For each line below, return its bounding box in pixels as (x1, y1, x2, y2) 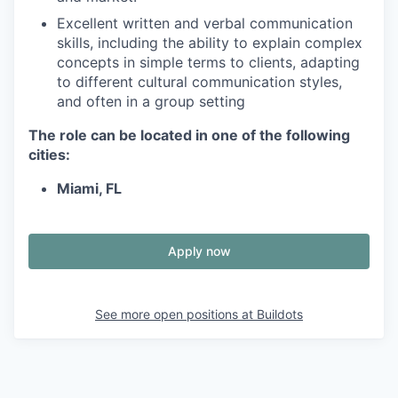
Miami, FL (57, 179, 122, 197)
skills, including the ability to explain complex (57, 33, 362, 52)
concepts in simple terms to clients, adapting (57, 52, 360, 71)
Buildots (257, 306, 303, 322)
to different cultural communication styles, (57, 72, 342, 91)
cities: (28, 145, 70, 163)
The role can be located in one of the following (28, 125, 350, 144)
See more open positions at (95, 306, 257, 322)
